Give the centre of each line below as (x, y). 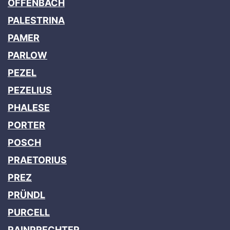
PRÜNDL (26, 195)
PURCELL (29, 212)
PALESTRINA (36, 20)
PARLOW (27, 55)
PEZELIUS (30, 90)
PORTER (26, 125)
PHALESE (29, 107)
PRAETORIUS (37, 160)
